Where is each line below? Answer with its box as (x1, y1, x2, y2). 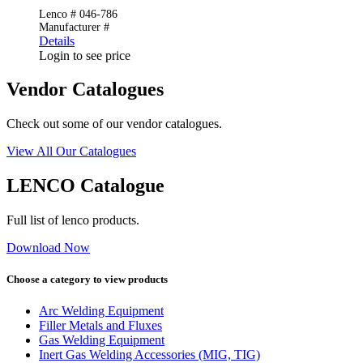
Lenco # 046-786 (39, 7, 117, 20)
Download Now (6, 241, 90, 255)
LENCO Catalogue (6, 175, 164, 197)
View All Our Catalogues (6, 144, 136, 159)
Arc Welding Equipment (39, 304, 164, 318)
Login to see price (39, 48, 130, 62)
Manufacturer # (39, 20, 109, 33)
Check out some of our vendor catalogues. (6, 117, 222, 131)
